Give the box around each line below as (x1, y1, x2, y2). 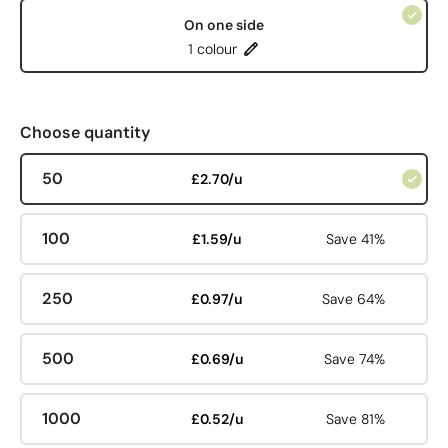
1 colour (188, 39, 237, 58)
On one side (184, 15, 264, 34)
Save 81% (326, 410, 386, 428)
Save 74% (324, 350, 386, 368)
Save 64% (322, 290, 386, 308)
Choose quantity (20, 122, 150, 143)
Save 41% (326, 230, 386, 248)
